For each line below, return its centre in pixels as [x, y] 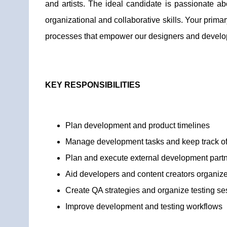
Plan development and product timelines [138, 125]
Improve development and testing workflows [144, 206]
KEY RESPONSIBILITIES [93, 85]
